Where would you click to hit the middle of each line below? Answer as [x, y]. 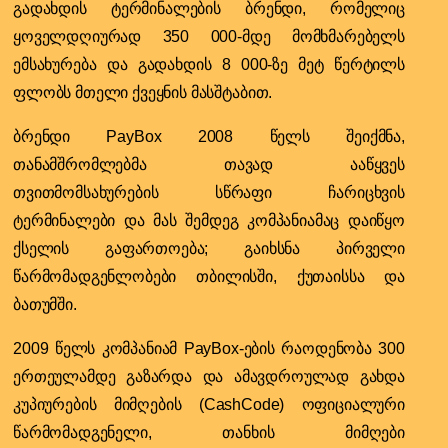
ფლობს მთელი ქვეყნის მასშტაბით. [143, 92]
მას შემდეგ [200, 220]
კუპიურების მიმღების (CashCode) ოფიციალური [209, 404]
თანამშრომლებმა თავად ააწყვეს [209, 164]
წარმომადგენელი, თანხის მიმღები [209, 432]
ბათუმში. [45, 304]
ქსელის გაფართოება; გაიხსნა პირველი [209, 248]
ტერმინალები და [83, 220]
